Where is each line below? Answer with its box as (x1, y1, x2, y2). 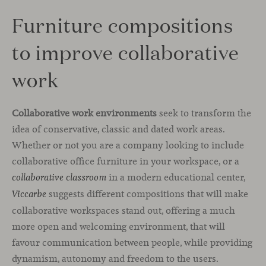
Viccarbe (12, 189, 46, 200)
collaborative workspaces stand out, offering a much (12, 204, 235, 217)
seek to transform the (157, 107, 251, 120)
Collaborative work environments (12, 107, 157, 120)
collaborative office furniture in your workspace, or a (12, 155, 239, 168)
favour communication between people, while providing (12, 236, 252, 249)
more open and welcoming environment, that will (12, 220, 225, 233)
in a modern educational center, (106, 171, 245, 184)
